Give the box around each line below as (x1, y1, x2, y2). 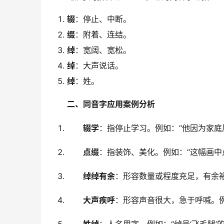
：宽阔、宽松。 (75, 45, 131, 55)
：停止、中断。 (75, 14, 131, 24)
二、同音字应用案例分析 (67, 99, 155, 109)
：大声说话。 (75, 60, 123, 70)
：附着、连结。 (75, 29, 131, 39)
